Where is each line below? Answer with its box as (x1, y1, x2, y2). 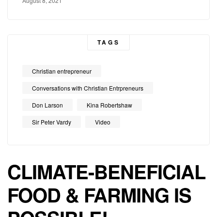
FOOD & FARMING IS (7, 181, 191, 209)
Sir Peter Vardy (32, 118, 71, 126)
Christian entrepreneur (32, 67, 92, 76)
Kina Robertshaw (87, 101, 132, 109)
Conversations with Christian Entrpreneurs (32, 84, 143, 93)
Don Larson (32, 101, 63, 109)
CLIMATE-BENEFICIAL (7, 157, 205, 186)
